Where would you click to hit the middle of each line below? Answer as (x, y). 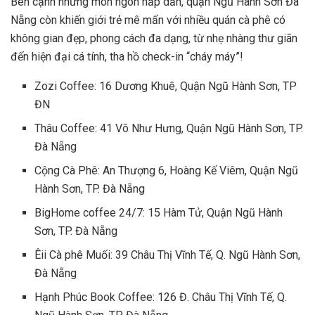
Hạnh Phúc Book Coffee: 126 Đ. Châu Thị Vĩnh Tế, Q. (161, 297)
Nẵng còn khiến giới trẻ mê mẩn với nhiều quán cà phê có (148, 20)
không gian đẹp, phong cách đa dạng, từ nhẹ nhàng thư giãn (154, 39)
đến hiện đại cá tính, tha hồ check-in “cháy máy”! (127, 57)
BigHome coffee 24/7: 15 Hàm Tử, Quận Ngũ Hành (159, 213)
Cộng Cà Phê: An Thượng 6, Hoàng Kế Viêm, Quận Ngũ (167, 171)
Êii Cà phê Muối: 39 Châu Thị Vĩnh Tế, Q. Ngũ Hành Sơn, (168, 255)
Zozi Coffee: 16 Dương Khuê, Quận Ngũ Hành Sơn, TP (166, 86)
